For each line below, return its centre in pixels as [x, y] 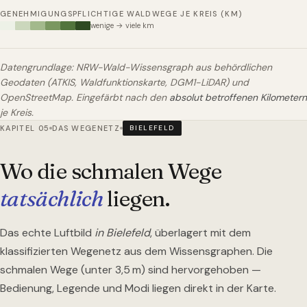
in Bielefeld [122, 233]
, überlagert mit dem [200, 233]
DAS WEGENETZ [86, 128]
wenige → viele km [122, 26]
